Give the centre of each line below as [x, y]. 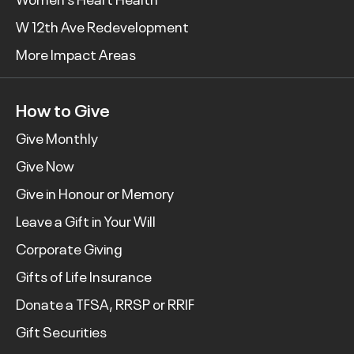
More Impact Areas [76, 54]
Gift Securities [61, 331]
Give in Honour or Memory [95, 193]
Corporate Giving [69, 249]
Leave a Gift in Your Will [86, 221]
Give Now [45, 166]
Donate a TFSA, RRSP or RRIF [105, 304]
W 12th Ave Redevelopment [102, 26]
